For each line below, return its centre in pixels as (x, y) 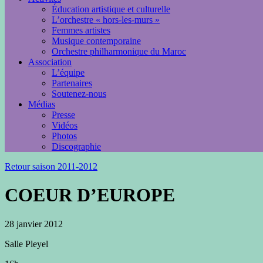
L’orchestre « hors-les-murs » (106, 20)
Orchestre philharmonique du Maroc (119, 51)
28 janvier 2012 (34, 224)
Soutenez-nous (79, 94)
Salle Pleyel (26, 244)
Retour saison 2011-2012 (51, 166)
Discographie (76, 146)
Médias (42, 104)
